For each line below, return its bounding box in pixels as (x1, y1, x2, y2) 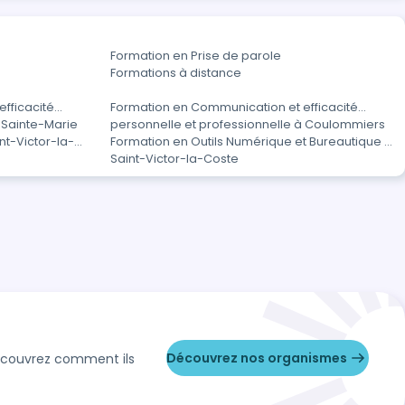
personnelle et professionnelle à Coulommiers (110, 117, 385, 132)
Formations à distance (110, 65, 241, 80)
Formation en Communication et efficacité (110, 99, 358, 115)
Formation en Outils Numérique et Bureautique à (110, 134, 392, 149)
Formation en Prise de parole (110, 48, 281, 63)
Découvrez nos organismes (166, 348, 347, 367)
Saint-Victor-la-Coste (110, 151, 239, 166)
